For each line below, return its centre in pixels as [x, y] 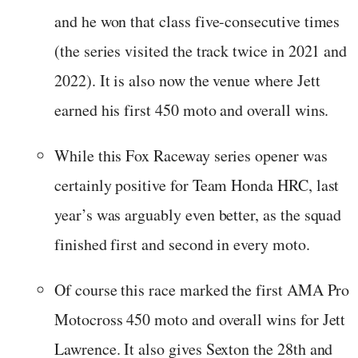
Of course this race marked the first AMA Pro [202, 289]
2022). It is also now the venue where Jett [187, 80]
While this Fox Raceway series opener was [191, 155]
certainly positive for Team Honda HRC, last [197, 185]
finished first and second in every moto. [182, 244]
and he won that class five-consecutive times [197, 21]
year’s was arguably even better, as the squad [198, 214]
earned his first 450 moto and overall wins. [192, 109]
